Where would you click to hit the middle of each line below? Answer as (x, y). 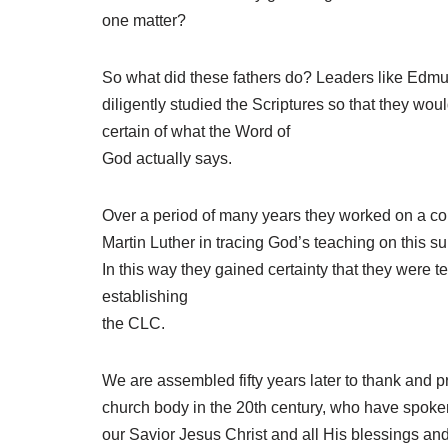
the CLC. (133, 323)
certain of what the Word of (196, 131)
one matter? (144, 20)
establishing (145, 296)
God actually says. (167, 158)
